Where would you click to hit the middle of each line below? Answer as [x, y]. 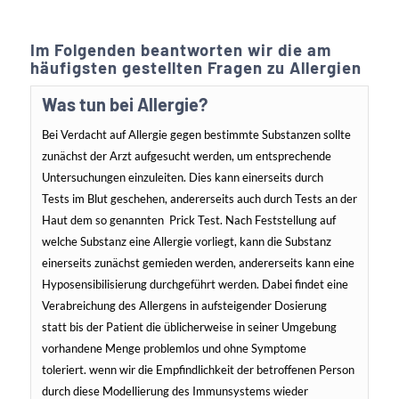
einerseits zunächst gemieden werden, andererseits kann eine [198, 263]
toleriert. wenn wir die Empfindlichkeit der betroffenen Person [198, 370]
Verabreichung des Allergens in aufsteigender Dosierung [184, 306]
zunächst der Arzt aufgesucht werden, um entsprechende [186, 156]
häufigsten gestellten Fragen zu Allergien [195, 68]
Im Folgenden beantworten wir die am [180, 50]
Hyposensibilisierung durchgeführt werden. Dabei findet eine [195, 285]
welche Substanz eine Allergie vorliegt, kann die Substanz [186, 242]
